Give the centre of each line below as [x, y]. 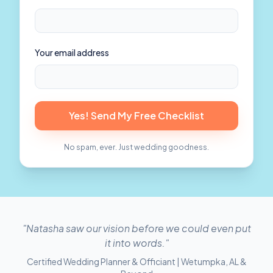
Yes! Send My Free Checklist [136, 115]
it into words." [136, 243]
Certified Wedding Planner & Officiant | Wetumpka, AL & [136, 261]
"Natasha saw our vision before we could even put [136, 228]
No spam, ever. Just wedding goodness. [136, 147]
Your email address [72, 52]
